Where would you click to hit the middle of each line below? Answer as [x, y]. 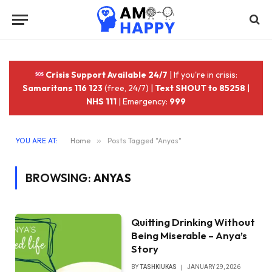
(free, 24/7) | [129, 88]
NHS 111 [101, 101]
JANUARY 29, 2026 [214, 267]
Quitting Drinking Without [193, 222]
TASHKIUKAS [158, 267]
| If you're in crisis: [203, 75]
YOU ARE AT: [36, 141]
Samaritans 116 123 [63, 88]
